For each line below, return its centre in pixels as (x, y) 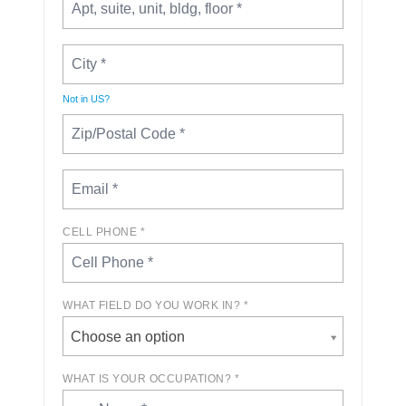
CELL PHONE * (104, 232)
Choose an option (128, 336)
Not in (77, 98)
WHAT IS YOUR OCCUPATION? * (151, 378)
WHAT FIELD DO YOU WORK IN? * (155, 305)
